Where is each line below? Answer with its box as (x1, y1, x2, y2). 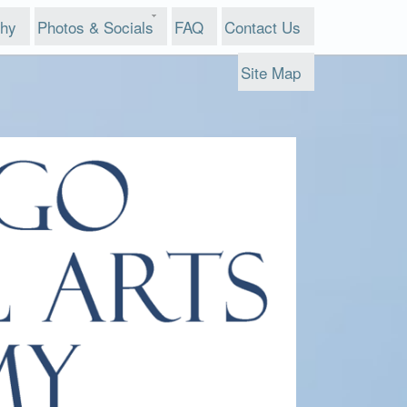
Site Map (241, 61, 301, 84)
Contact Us (224, 15, 301, 38)
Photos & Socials (37, 15, 154, 38)
